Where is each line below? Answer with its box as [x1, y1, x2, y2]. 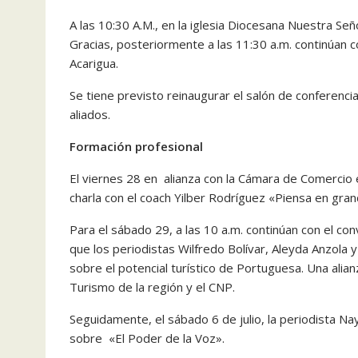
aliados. [70, 106, 110, 123]
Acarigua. [70, 55, 118, 72]
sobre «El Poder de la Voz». [70, 330, 225, 347]
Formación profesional [70, 138, 203, 155]
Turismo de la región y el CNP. [70, 279, 235, 296]
